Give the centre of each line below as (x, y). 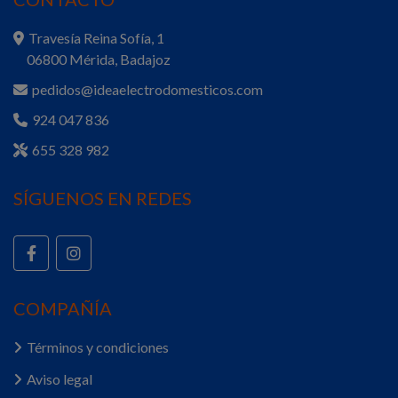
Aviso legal (60, 379)
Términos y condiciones (98, 347)
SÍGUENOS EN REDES (103, 198)
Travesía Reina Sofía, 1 (96, 38)
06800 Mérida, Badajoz (92, 59)
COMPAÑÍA (63, 308)
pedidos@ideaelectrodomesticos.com (147, 89)
